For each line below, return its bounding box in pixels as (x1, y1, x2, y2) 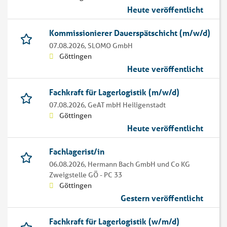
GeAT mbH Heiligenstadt (88, 100, 166, 110)
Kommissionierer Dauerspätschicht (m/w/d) (49, 27, 210, 39)
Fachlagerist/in (49, 146, 104, 157)
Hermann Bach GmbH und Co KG (88, 160, 190, 169)
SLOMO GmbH (88, 41, 133, 51)
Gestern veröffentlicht (121, 193, 203, 204)
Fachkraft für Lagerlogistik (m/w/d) (49, 87, 179, 98)
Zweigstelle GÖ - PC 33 (49, 170, 122, 180)
